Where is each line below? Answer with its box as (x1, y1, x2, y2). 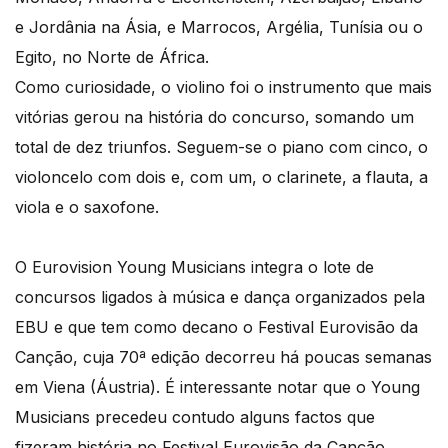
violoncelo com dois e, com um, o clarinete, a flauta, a (15, 166, 428, 187)
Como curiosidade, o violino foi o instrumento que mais (15, 76, 432, 97)
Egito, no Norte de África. (15, 46, 209, 67)
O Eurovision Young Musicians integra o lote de (15, 256, 374, 277)
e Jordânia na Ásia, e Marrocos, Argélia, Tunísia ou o (15, 16, 423, 37)
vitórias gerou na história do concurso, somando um (15, 106, 414, 127)
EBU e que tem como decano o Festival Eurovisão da (15, 316, 418, 337)
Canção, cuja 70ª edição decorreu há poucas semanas (15, 346, 432, 367)
